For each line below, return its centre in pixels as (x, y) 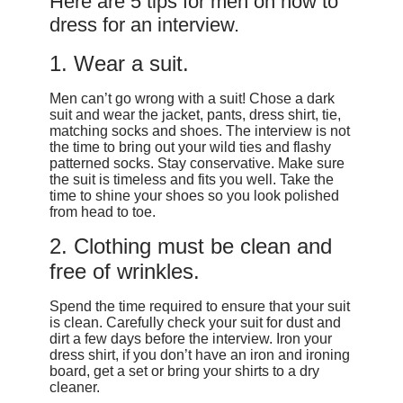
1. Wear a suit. (119, 64)
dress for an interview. (144, 25)
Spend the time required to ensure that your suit (199, 306)
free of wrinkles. (124, 271)
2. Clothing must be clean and (190, 246)
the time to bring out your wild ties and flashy (190, 148)
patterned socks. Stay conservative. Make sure (197, 164)
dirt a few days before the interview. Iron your (190, 338)
